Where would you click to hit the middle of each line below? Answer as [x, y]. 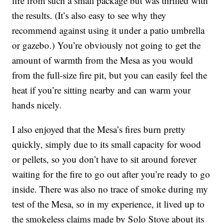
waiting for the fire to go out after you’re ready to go [111, 174]
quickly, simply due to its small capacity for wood [107, 144]
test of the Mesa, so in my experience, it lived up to [109, 204]
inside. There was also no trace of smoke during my [110, 189]
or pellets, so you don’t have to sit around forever [105, 159]
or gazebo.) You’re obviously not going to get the [107, 45]
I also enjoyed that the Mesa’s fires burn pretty [99, 129]
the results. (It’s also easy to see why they [89, 15]
